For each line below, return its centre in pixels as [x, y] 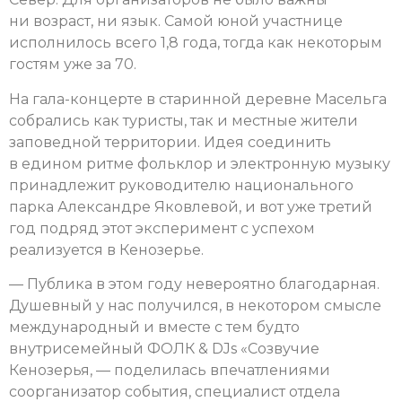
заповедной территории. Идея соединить [170, 142]
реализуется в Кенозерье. [106, 249]
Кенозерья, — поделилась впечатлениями [170, 371]
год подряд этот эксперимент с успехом [162, 228]
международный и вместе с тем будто [154, 328]
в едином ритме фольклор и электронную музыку [200, 163]
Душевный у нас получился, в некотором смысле [195, 306]
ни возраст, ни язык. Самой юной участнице [176, 22]
